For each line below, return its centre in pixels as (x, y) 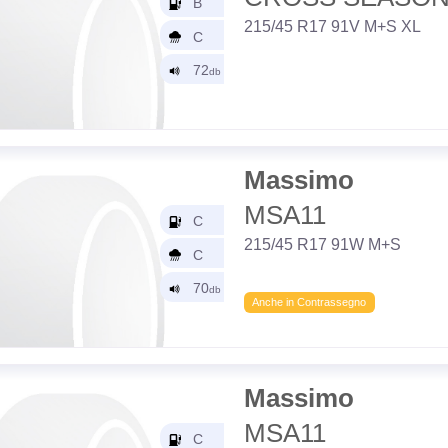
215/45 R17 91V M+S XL (332, 26)
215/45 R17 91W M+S (322, 244)
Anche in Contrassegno (309, 301)
